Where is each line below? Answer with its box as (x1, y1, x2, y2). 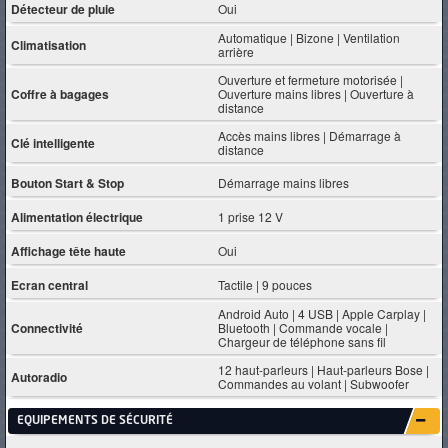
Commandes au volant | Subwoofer (218, 375, 410, 392)
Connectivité (11, 319, 83, 337)
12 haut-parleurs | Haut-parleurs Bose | (218, 361, 430, 378)
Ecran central (11, 275, 88, 294)
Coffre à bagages (11, 85, 109, 103)
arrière (218, 43, 255, 60)
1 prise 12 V (218, 207, 284, 225)
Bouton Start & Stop (11, 173, 124, 192)
